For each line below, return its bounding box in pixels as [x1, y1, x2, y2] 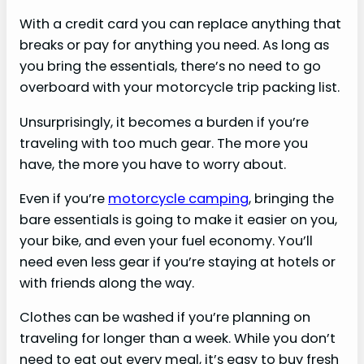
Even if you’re [19, 188, 108, 208]
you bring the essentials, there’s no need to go [19, 57, 321, 76]
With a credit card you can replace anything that [19, 15, 341, 34]
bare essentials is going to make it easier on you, [19, 210, 337, 229]
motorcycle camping [108, 188, 249, 208]
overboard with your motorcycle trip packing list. [19, 78, 340, 97]
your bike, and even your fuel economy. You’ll [19, 231, 313, 250]
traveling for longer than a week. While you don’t [19, 329, 336, 349]
